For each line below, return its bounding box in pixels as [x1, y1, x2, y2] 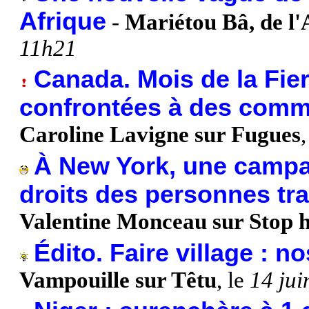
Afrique [19, 7, 106, 35]
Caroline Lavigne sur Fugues [19, 122, 301, 148]
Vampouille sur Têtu [19, 267, 217, 292]
